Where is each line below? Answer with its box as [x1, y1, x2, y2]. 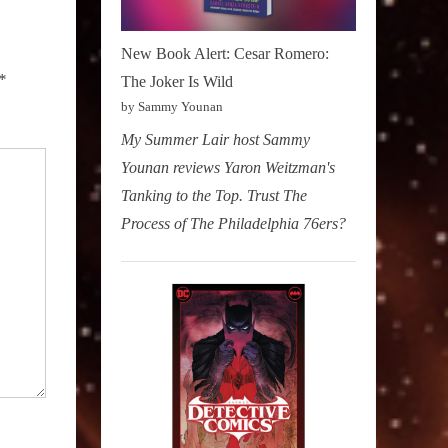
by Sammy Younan [121, 98, 223, 114]
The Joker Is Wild [121, 72, 233, 90]
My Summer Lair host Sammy [121, 130, 310, 148]
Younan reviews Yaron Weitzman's [121, 158, 335, 176]
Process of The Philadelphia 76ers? [121, 214, 346, 232]
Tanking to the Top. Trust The [121, 186, 307, 204]
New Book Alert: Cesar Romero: [121, 44, 329, 62]
